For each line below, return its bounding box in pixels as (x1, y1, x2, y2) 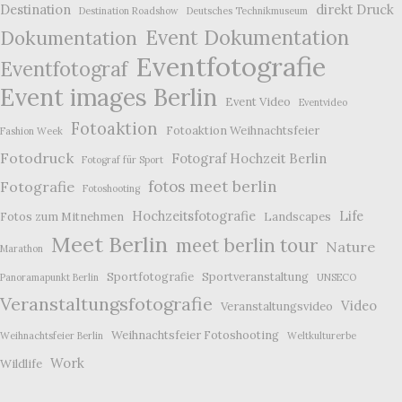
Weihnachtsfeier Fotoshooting (111, 328, 279, 344)
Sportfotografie (107, 269, 194, 285)
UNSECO (317, 271, 356, 284)
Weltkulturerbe (287, 329, 356, 343)
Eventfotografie (135, 49, 326, 84)
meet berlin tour (176, 233, 318, 258)
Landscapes (264, 209, 331, 225)
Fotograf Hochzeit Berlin (171, 150, 327, 168)
